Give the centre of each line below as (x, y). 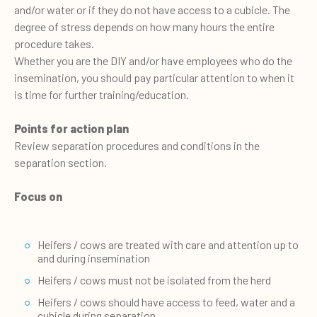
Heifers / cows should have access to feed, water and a (166, 301)
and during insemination (94, 258)
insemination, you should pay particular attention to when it (154, 77)
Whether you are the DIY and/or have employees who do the (153, 60)
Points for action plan (71, 128)
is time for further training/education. (102, 94)
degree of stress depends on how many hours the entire (144, 26)
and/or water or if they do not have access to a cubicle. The (152, 9)
